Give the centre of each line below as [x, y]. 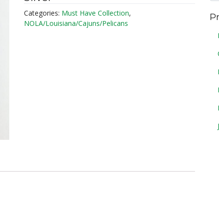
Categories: [43, 13]
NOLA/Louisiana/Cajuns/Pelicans [76, 23]
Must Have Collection [95, 13]
